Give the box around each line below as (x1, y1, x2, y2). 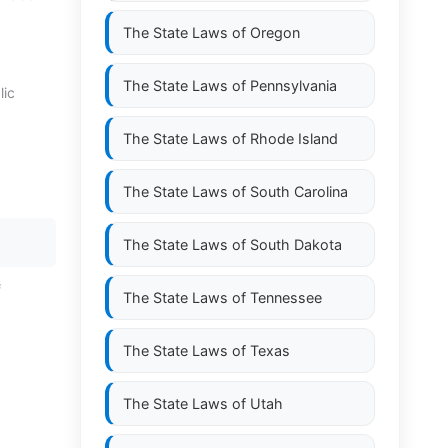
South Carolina (250, 183, 348, 200)
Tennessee (250, 289, 322, 306)
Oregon (250, 24, 300, 41)
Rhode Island (250, 130, 338, 147)
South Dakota (250, 236, 342, 253)
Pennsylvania (250, 77, 337, 94)
